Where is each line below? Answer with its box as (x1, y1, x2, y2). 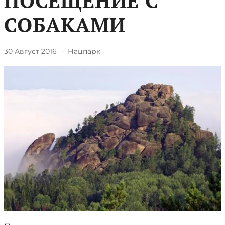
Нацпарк (67, 47, 100, 56)
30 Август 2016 (4, 47, 57, 56)
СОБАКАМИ (4, 11, 126, 38)
